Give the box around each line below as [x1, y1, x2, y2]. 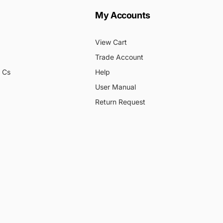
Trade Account [95, 52, 143, 61]
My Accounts [95, 9, 151, 20]
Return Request [95, 97, 145, 106]
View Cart [95, 37, 127, 46]
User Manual [95, 82, 136, 91]
